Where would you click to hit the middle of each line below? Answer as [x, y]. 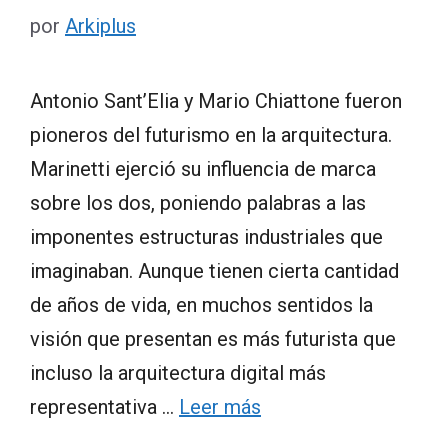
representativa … [104, 406]
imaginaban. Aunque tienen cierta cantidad [214, 270]
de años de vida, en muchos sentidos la [201, 304]
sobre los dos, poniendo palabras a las [198, 202]
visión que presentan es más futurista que [213, 338]
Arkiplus [100, 25]
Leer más [220, 406]
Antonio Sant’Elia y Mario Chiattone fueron [216, 100]
